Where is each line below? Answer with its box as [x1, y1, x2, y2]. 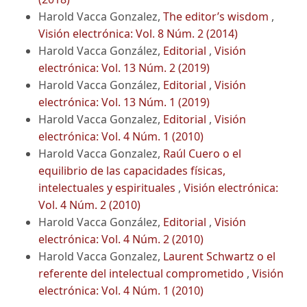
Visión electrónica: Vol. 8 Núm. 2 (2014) [38, 25, 238, 41]
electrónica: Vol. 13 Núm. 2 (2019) [38, 60, 210, 75]
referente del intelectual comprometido [38, 265, 247, 281]
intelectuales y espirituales [38, 180, 178, 195]
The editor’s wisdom [163, 8, 271, 24]
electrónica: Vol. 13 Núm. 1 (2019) [38, 94, 210, 110]
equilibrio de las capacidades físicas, [38, 162, 225, 178]
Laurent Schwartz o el [163, 248, 275, 264]
